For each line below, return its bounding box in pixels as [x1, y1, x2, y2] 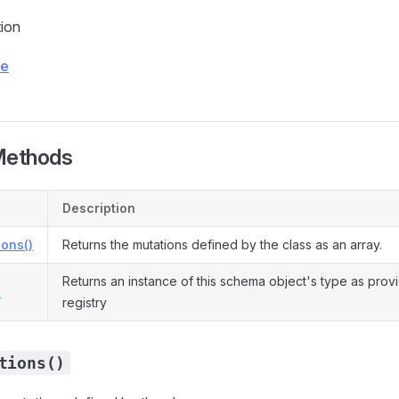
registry [62, 295, 107, 310]
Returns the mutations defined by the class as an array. [62, 237, 382, 252]
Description [62, 200, 135, 216]
